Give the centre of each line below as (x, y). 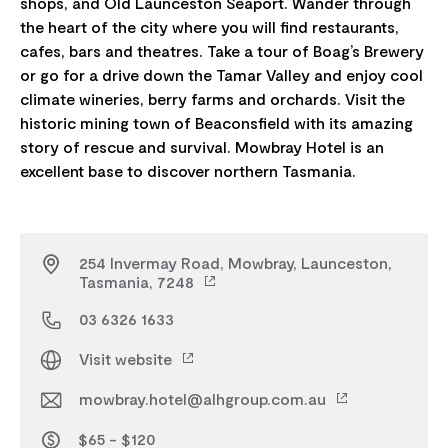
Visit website (127, 359)
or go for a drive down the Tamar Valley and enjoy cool (221, 75)
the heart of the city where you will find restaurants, (209, 27)
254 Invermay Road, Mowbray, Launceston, (235, 263)
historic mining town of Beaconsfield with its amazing (216, 123)
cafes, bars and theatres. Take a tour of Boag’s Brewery (222, 51)
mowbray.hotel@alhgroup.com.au (204, 399)
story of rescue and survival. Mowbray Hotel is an (202, 147)
